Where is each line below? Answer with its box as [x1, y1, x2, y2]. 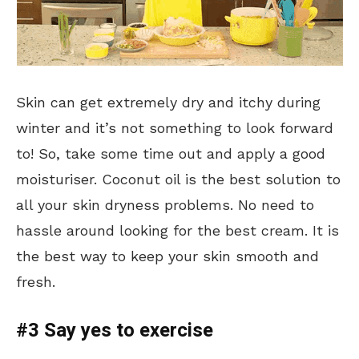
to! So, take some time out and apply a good [16, 145, 325, 163]
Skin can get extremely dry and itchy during [16, 94, 321, 111]
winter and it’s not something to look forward [16, 119, 333, 137]
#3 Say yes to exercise [16, 317, 213, 345]
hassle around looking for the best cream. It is [16, 222, 339, 240]
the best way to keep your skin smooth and [16, 248, 319, 265]
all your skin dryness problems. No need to [16, 196, 314, 214]
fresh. [16, 273, 55, 291]
